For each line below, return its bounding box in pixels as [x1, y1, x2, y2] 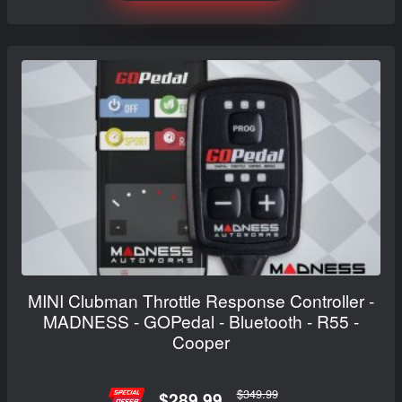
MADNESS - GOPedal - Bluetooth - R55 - [43, 308, 359, 333]
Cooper [172, 328, 230, 354]
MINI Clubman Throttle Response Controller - [28, 287, 374, 312]
